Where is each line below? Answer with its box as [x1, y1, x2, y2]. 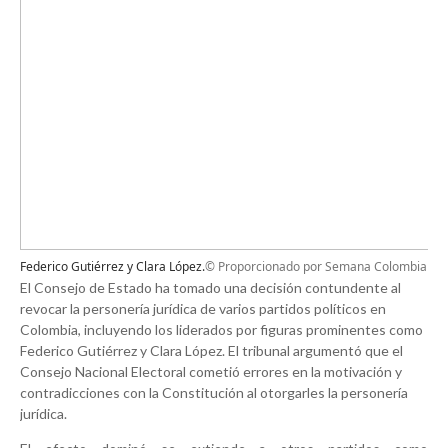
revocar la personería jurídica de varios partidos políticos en [20, 300, 386, 318]
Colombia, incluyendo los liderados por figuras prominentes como [20, 321, 423, 339]
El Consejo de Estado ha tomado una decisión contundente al [20, 279, 401, 297]
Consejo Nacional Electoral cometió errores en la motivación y [20, 363, 402, 381]
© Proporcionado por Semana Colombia [205, 258, 427, 276]
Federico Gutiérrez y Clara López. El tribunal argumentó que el [20, 342, 403, 360]
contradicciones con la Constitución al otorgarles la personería [20, 384, 408, 402]
